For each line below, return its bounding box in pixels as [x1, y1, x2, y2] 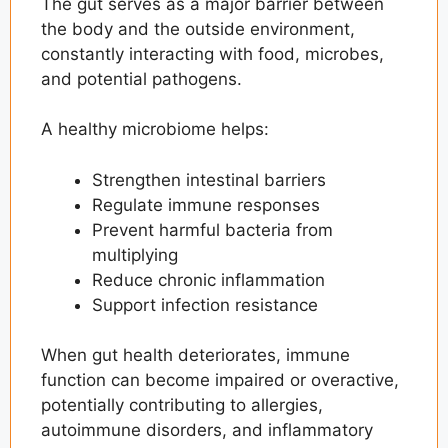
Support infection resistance [92, 294, 318, 315]
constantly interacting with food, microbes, [41, 43, 384, 64]
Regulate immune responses [92, 194, 320, 215]
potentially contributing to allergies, [41, 395, 323, 416]
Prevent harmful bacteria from [92, 219, 333, 240]
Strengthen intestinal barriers [92, 169, 326, 190]
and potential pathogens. [41, 68, 242, 89]
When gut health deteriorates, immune [41, 345, 350, 366]
